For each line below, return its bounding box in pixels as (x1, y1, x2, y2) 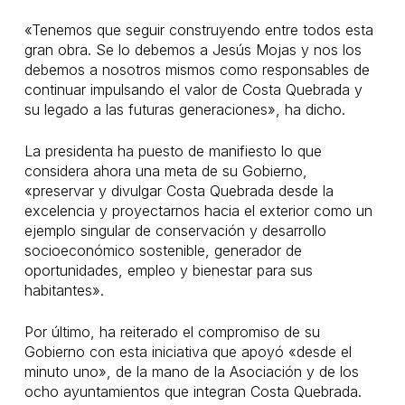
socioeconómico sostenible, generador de (24, 241, 302, 259)
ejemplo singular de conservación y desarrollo (24, 221, 326, 240)
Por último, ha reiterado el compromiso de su (24, 323, 320, 341)
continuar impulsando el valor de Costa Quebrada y (24, 80, 363, 99)
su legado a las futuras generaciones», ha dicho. (24, 100, 345, 118)
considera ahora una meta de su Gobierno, (24, 162, 307, 180)
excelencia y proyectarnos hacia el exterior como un (24, 202, 372, 220)
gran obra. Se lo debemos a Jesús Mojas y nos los (24, 41, 362, 59)
